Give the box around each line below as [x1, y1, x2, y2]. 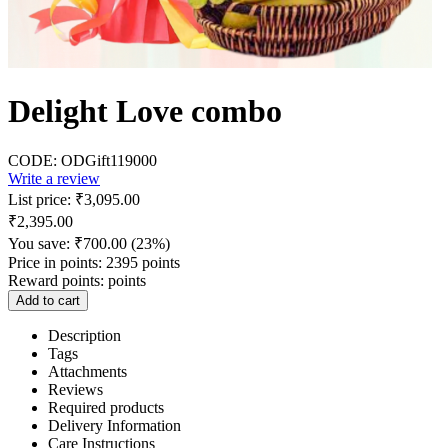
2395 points [106, 253, 180, 271]
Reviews [48, 380, 103, 398]
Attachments [48, 362, 127, 380]
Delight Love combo [8, 93, 282, 130]
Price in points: [8, 253, 102, 271]
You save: [8, 234, 74, 252]
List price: [8, 190, 71, 208]
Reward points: [8, 271, 104, 289]
